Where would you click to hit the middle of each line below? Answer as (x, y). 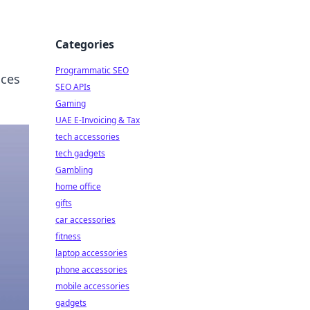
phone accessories (91, 270)
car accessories (85, 220)
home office (78, 186)
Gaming (71, 103)
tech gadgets (80, 153)
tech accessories (88, 137)
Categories (85, 44)
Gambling (74, 170)
